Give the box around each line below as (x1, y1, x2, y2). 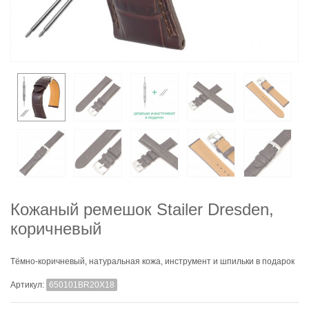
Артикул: (10, 279, 46, 290)
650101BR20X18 (49, 279, 114, 290)
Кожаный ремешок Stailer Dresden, (10, 200, 274, 219)
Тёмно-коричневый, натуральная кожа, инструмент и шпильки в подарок (10, 257, 295, 266)
